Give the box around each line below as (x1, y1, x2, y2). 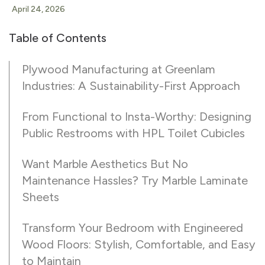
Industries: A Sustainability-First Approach (22, 79, 240, 93)
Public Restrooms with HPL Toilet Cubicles (22, 126, 245, 140)
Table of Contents (9, 31, 106, 45)
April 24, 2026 (12, 4, 65, 14)
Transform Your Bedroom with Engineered (22, 221, 243, 235)
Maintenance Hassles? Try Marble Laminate (22, 173, 248, 188)
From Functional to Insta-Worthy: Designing (22, 109, 251, 124)
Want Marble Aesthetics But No (22, 157, 188, 171)
